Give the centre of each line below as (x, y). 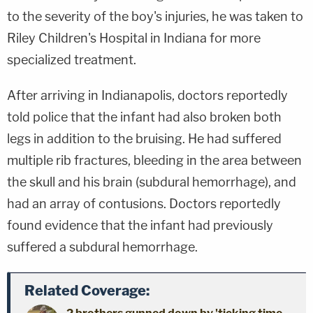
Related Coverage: (87, 290)
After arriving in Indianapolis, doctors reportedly (147, 95)
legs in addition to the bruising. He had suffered (144, 138)
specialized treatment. (72, 59)
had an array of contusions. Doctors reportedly (144, 203)
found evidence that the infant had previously (140, 225)
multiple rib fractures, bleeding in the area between (154, 160)
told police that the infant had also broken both (144, 117)
